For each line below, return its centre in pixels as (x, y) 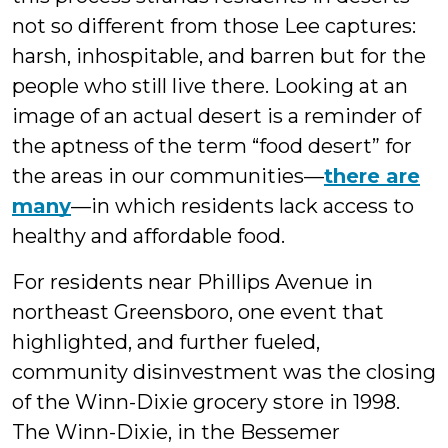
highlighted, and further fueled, (166, 342)
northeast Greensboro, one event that (198, 312)
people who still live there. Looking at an (210, 86)
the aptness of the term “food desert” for (212, 146)
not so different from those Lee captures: (214, 26)
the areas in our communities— (168, 176)
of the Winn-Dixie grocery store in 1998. (206, 402)
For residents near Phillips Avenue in (192, 282)
